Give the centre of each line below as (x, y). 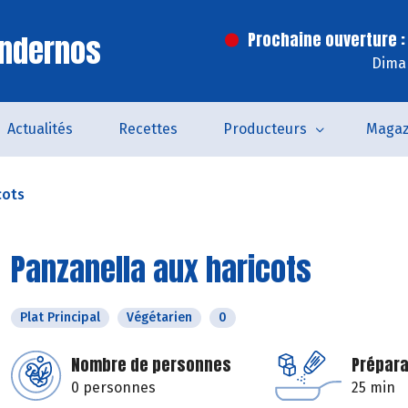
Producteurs (265, 129)
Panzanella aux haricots (161, 269)
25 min (373, 388)
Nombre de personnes (151, 365)
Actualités (40, 129)
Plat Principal (60, 317)
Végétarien (159, 317)
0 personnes (113, 388)
